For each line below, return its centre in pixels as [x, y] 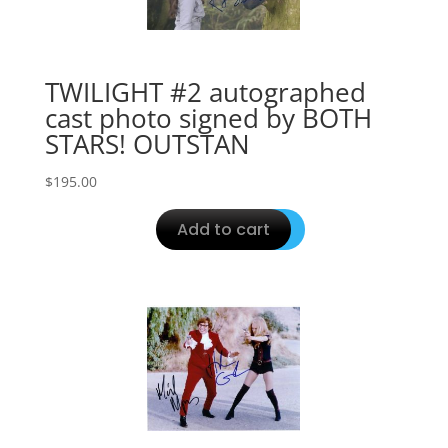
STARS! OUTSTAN [147, 143]
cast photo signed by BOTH [208, 117]
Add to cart [224, 229]
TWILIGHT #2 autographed [205, 91]
